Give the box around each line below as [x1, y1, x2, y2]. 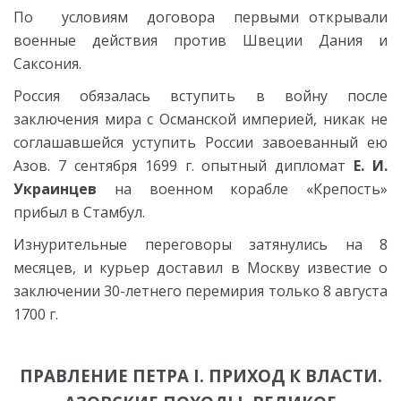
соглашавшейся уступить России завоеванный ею [13, 132, 388, 152]
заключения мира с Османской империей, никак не [13, 108, 388, 129]
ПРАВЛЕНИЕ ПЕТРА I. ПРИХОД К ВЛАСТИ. [19, 363, 382, 387]
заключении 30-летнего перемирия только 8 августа [13, 280, 388, 301]
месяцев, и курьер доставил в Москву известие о [13, 257, 388, 277]
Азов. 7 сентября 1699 [13, 155, 177, 175]
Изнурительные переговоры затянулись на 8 [13, 234, 388, 254]
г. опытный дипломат [184, 155, 354, 175]
